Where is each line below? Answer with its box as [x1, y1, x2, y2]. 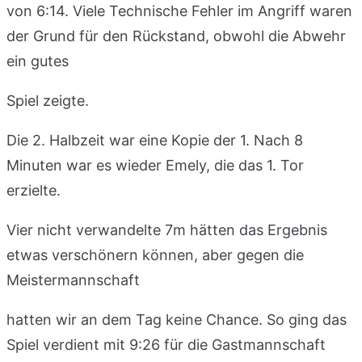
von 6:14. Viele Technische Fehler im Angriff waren [6, 2, 352, 19]
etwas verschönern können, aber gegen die [6, 246, 304, 263]
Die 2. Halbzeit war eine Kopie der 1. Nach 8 [6, 131, 303, 149]
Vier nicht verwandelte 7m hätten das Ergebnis [6, 221, 327, 238]
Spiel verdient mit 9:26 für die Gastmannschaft [6, 335, 326, 353]
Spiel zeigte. [6, 91, 89, 109]
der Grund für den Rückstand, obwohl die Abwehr [6, 27, 346, 44]
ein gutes [6, 52, 69, 69]
